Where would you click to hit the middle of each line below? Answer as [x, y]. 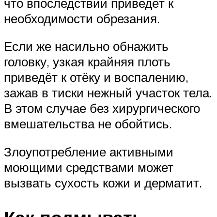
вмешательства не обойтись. [88, 124]
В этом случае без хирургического [102, 108]
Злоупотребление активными [89, 151]
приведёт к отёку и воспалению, [96, 77]
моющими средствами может [89, 167]
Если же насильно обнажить [86, 46]
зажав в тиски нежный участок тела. [108, 93]
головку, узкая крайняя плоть [87, 62]
